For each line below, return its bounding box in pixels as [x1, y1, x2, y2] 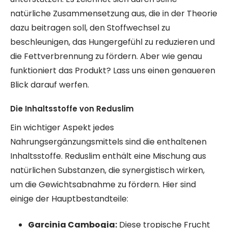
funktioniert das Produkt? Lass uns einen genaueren [10, 65, 215, 76]
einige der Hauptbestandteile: [10, 193, 128, 205]
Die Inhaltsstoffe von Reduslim [10, 103, 134, 114]
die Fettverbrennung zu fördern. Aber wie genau [10, 50, 202, 62]
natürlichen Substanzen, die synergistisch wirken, [10, 164, 205, 176]
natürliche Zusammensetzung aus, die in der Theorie [10, 8, 217, 19]
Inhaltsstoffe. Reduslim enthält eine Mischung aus [10, 150, 206, 162]
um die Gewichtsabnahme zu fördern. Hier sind [10, 179, 196, 190]
